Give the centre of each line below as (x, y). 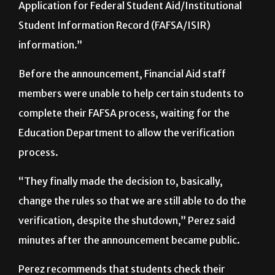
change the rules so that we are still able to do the (132, 231)
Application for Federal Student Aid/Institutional (130, 36)
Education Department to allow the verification (126, 163)
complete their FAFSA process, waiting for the (124, 143)
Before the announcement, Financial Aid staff (122, 104)
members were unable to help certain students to (131, 124)
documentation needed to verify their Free (116, 16)
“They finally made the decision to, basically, (121, 211)
